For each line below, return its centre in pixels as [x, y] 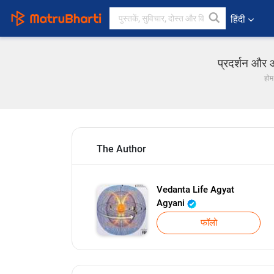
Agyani [172, 203]
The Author [121, 149]
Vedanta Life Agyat [195, 190]
